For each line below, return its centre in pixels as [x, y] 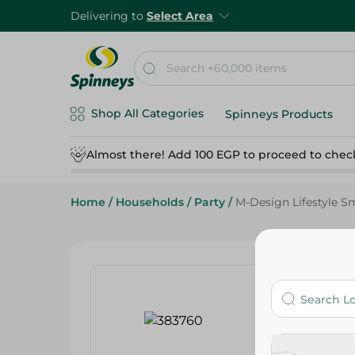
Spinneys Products [279, 114]
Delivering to [109, 16]
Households [150, 202]
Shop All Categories [147, 113]
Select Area [180, 16]
